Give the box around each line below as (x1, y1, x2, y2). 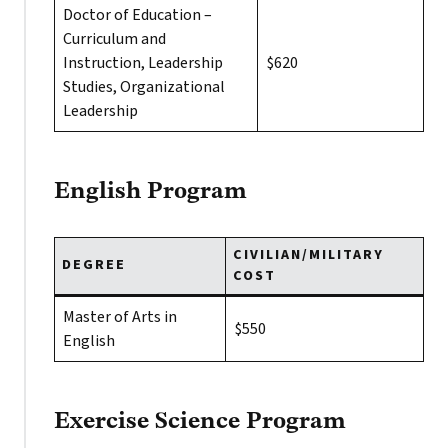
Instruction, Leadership (63, 52, 223, 74)
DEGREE (62, 255, 126, 275)
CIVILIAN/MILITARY (233, 245, 384, 265)
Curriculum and (63, 28, 166, 50)
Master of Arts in (63, 306, 177, 328)
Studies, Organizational (63, 76, 225, 98)
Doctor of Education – (63, 4, 212, 26)
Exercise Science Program (54, 410, 346, 434)
